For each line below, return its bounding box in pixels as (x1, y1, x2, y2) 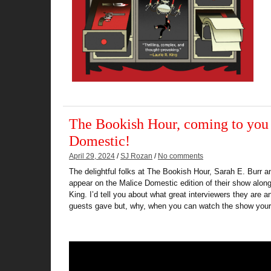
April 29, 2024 (69, 152, 115, 160)
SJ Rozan (120, 152, 152, 160)
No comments (158, 152, 203, 160)
